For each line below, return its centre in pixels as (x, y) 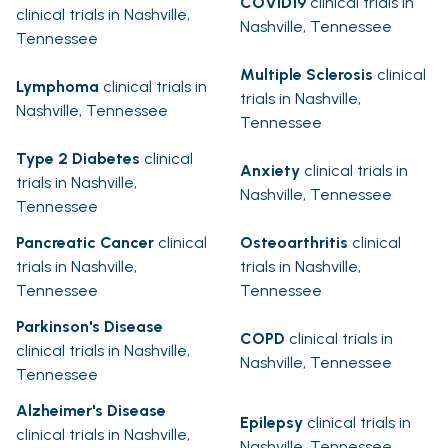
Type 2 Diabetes (78, 159)
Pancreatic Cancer (85, 243)
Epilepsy (271, 423)
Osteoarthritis (294, 243)
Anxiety (270, 171)
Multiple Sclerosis (306, 75)
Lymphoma (57, 87)
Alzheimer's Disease (91, 411)
